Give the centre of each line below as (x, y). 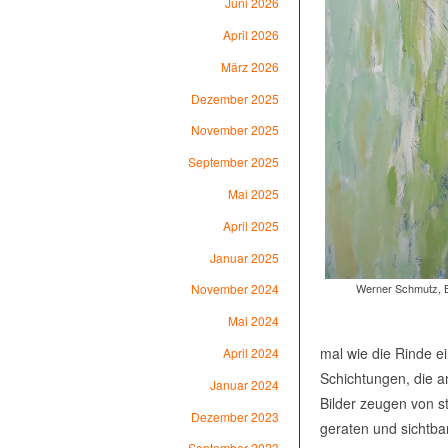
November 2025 (234, 130)
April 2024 (250, 353)
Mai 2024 (253, 321)
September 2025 (233, 162)
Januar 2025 (244, 257)
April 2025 (250, 225)
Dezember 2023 (234, 416)
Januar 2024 (244, 384)
